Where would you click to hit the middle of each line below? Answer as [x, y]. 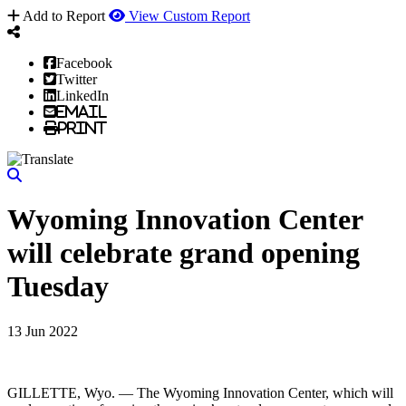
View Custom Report [189, 16]
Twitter [77, 79]
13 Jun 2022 [43, 331]
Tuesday [58, 287]
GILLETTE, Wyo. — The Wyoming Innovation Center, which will [200, 392]
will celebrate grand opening [184, 253]
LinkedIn [82, 95]
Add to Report [64, 16]
